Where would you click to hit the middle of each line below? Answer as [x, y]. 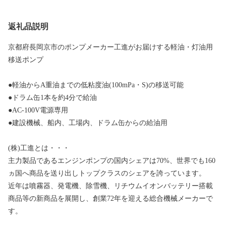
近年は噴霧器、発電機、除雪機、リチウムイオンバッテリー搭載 [110, 186]
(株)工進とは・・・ [39, 148]
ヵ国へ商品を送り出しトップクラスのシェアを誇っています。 [107, 174]
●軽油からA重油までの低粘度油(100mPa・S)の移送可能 [96, 85]
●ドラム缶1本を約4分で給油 [52, 98]
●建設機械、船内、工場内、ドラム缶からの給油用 [88, 123]
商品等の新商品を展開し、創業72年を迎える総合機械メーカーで [110, 199]
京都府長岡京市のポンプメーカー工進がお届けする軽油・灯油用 [110, 47]
